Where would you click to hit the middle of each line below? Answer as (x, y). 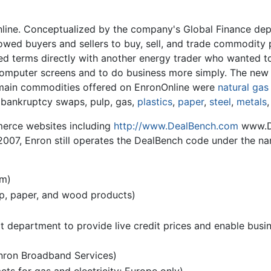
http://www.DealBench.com (176, 126)
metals (252, 102)
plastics (155, 102)
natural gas (243, 87)
